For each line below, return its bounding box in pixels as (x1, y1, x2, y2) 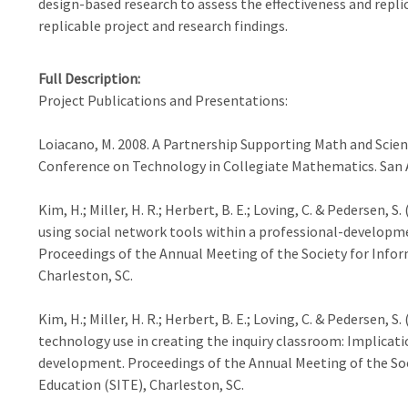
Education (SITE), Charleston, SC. (37, 375, 244, 393)
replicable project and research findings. (37, 16, 288, 35)
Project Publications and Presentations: (37, 91, 288, 109)
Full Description (37, 69, 138, 87)
